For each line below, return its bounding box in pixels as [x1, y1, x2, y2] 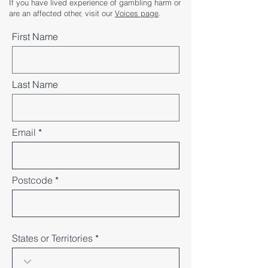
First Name [12, 31, 58, 42]
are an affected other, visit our [9, 8, 115, 18]
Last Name [12, 78, 58, 90]
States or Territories [12, 232, 93, 244]
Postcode [12, 174, 53, 186]
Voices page [115, 8, 159, 18]
